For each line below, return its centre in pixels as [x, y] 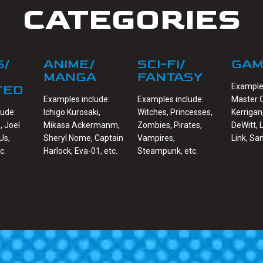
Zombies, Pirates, [170, 125]
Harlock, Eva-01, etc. [80, 151]
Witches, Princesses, [175, 112]
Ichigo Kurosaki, [72, 112]
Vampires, [156, 138]
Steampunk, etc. [168, 151]
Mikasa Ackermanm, [82, 125]
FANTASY [170, 77]
